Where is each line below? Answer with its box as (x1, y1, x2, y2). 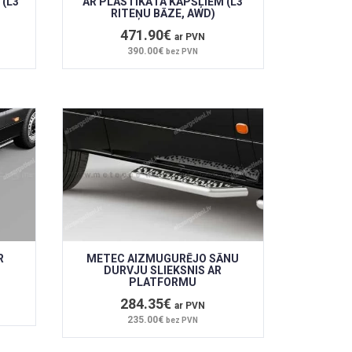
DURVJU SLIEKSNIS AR (104, 264, 222, 277)
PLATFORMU (129, 276, 197, 289)
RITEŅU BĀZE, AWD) (110, 7, 215, 20)
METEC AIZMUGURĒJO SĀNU (86, 252, 240, 266)
